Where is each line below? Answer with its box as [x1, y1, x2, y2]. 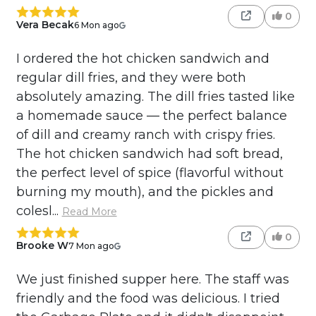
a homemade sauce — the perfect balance [16, 108, 287, 124]
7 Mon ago [68, 240, 114, 251]
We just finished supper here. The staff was [16, 272, 289, 288]
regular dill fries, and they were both [16, 70, 246, 86]
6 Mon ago [73, 19, 119, 30]
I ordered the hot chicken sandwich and [16, 51, 269, 67]
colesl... [16, 203, 62, 219]
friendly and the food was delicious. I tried [16, 291, 280, 307]
